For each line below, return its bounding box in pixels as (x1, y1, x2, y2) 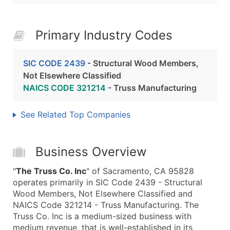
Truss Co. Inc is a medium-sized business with (13, 211, 191, 221)
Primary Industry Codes (35, 28, 172, 43)
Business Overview (35, 144, 147, 159)
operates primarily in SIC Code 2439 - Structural (13, 177, 202, 187)
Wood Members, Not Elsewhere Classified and (13, 188, 193, 199)
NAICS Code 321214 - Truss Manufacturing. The (13, 200, 199, 210)
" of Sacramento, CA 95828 (86, 166, 194, 176)
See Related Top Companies (21, 109, 130, 120)
